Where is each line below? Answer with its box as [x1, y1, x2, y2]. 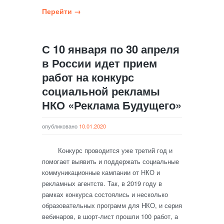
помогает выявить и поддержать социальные [42, 156, 179, 166]
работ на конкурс [42, 69, 134, 85]
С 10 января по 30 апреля [42, 41, 179, 57]
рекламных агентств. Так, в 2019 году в [42, 178, 162, 188]
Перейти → [42, 6, 81, 16]
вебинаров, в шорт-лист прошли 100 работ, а [42, 211, 178, 221]
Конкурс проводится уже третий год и [42, 145, 172, 155]
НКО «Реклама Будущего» [42, 97, 181, 113]
